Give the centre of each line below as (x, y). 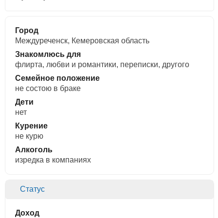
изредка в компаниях (53, 160)
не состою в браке (48, 89)
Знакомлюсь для (48, 54)
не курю (29, 136)
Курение (31, 126)
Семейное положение (57, 78)
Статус (32, 189)
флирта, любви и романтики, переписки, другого (102, 65)
